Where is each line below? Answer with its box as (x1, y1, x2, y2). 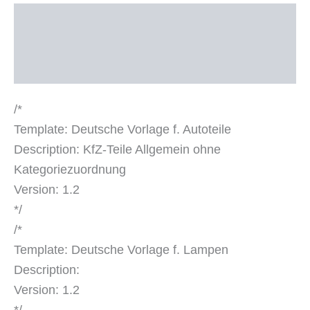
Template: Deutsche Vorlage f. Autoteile (14, 122, 231, 137)
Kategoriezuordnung (14, 163, 126, 177)
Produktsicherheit (14, 64, 103, 77)
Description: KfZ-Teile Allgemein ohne (14, 143, 221, 157)
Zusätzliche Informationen (14, 37, 144, 50)
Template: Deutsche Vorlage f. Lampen (14, 243, 228, 257)
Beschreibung (14, 10, 83, 24)
